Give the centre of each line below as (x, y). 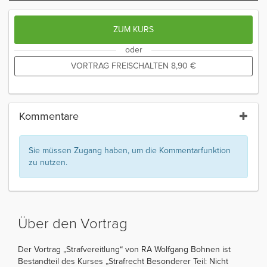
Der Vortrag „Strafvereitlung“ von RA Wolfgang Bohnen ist (124, 249)
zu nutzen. (48, 162)
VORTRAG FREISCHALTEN (121, 66)
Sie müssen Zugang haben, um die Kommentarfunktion (130, 150)
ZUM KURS (133, 29)
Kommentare (49, 116)
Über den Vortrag (73, 223)
